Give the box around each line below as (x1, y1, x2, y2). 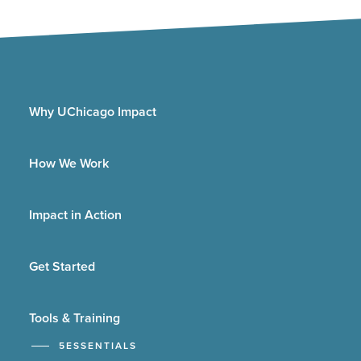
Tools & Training (29, 309, 120, 326)
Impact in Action (29, 206, 122, 223)
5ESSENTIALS (59, 339, 137, 351)
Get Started (29, 258, 95, 275)
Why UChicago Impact (29, 103, 156, 120)
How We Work (29, 155, 109, 172)
